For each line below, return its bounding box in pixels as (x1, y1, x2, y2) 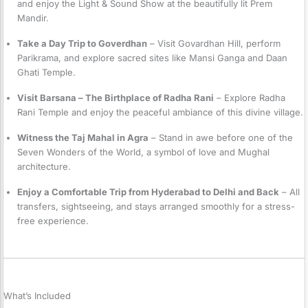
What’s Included (3, 290, 71, 302)
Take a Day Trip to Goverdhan (17, 37, 147, 49)
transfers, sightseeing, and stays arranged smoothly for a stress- (17, 200, 295, 212)
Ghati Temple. (17, 66, 76, 78)
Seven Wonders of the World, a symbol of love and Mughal (17, 146, 269, 157)
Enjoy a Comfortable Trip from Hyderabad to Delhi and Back (17, 186, 279, 197)
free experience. (17, 214, 89, 226)
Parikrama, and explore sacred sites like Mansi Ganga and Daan (17, 52, 287, 63)
